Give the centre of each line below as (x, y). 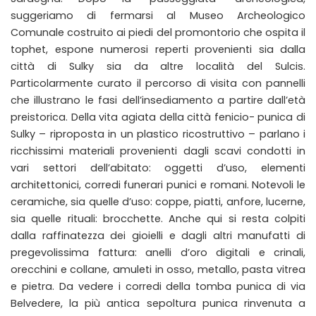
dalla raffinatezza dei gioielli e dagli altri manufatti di (158, 236)
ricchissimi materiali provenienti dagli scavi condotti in (158, 151)
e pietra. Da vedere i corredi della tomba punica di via (158, 286)
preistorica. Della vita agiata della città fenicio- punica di (158, 117)
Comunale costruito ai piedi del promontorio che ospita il (158, 32)
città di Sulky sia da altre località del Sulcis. (158, 66)
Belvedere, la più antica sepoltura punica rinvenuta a (158, 303)
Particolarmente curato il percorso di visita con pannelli (158, 83)
